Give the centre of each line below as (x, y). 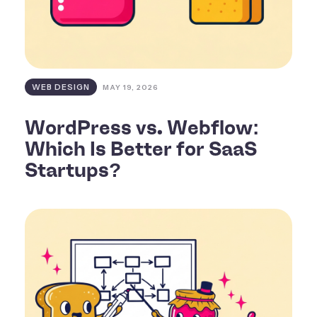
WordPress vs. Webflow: (142, 128)
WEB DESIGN (61, 87)
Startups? (73, 170)
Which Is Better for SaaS (141, 149)
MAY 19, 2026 (131, 87)
